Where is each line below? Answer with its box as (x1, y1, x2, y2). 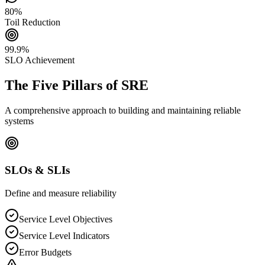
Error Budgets (19, 247, 72, 257)
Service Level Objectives (19, 214, 112, 224)
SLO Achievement (5, 55, 75, 66)
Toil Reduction (5, 17, 60, 28)
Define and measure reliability (5, 188, 117, 198)
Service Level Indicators (19, 230, 109, 241)
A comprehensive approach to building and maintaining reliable (5, 105, 241, 116)
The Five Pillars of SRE (5, 77, 148, 93)
